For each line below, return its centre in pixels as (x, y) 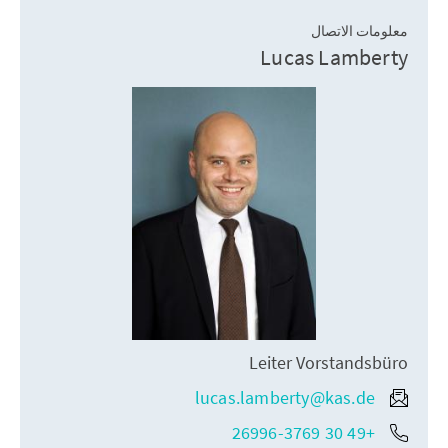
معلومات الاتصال (359, 31)
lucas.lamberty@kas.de (284, 398)
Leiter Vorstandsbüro (328, 363)
